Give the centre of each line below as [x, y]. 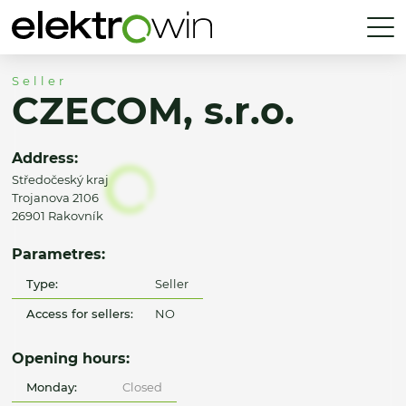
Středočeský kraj [60, 179]
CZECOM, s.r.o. [153, 111]
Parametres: [58, 254]
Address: [45, 157]
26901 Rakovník [58, 215]
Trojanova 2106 [55, 197]
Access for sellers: [80, 313]
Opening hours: [71, 358]
